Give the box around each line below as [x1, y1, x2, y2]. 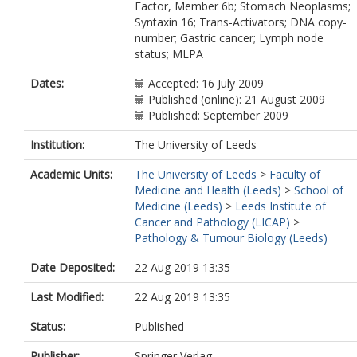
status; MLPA [135, 46, 203, 61]
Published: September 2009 [148, 108, 288, 123]
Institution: [30, 137, 84, 152]
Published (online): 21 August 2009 [148, 92, 325, 107]
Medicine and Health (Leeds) [135, 182, 281, 198]
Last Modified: [30, 289, 104, 304]
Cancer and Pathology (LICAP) [135, 214, 290, 229]
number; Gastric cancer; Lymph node [135, 30, 324, 45]
